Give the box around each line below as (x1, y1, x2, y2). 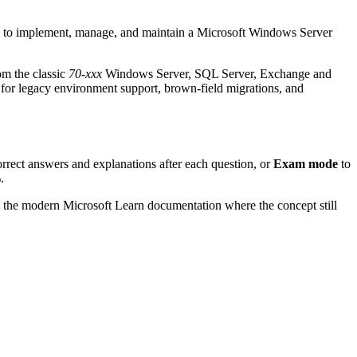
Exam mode (273, 157, 338, 171)
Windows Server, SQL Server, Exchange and (102, 66, 331, 80)
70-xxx (69, 66, 102, 80)
